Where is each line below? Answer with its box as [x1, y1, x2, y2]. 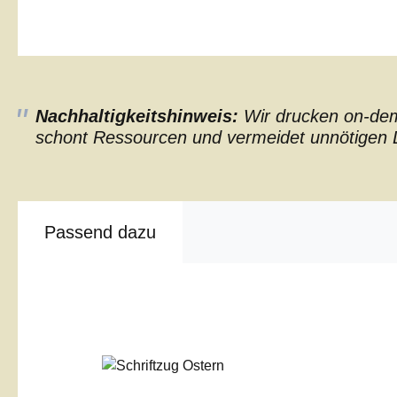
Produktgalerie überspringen [66, 300, 245, 315]
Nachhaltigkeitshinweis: [35, 106, 238, 126]
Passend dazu [44, 222, 156, 242]
